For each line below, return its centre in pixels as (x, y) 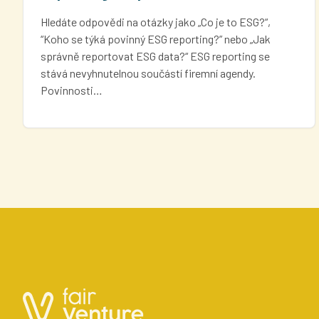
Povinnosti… (72, 90)
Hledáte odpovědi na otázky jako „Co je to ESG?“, (156, 21)
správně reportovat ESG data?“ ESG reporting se (155, 56)
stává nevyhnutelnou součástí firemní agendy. (148, 73)
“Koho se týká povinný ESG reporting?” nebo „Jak (156, 38)
